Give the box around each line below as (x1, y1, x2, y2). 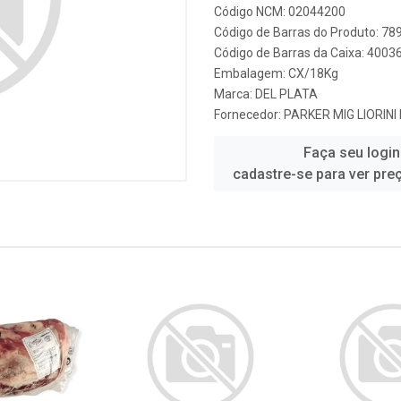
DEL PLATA (255, 87, 318, 101)
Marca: (214, 87, 255, 101)
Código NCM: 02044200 (214, 4, 346, 19)
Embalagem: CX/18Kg (214, 66, 338, 81)
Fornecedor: (214, 107, 284, 122)
